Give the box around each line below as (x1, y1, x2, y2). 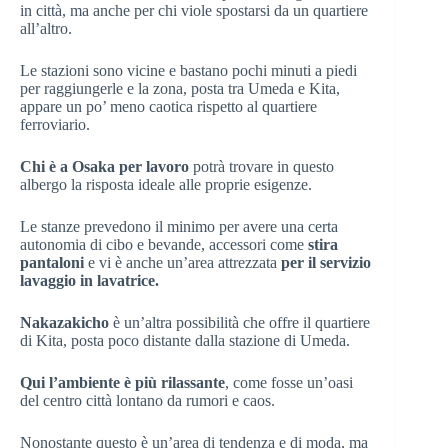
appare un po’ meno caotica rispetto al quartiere (20, 97, 317, 115)
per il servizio (281, 253, 371, 271)
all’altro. (20, 19, 72, 37)
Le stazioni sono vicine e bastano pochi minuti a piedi (20, 61, 357, 79)
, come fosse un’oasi (225, 373, 353, 391)
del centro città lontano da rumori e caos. (20, 391, 275, 409)
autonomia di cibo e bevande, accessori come (20, 235, 308, 253)
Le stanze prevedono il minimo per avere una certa (20, 217, 338, 235)
